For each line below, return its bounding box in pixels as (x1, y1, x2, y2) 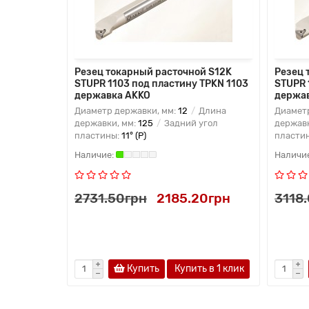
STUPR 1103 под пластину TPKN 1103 (74, 77, 248, 90)
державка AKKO (74, 89, 150, 101)
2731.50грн (74, 190, 147, 206)
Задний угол (162, 117, 218, 128)
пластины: (74, 130, 121, 141)
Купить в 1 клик (172, 262, 244, 275)
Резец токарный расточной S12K (74, 66, 232, 78)
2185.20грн (157, 190, 230, 206)
